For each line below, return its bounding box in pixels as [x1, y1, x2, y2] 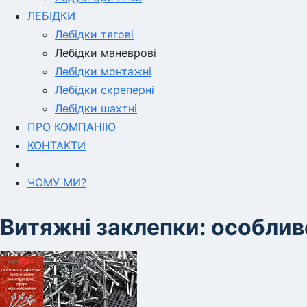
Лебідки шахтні [55, 101, 137, 115]
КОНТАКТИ [27, 138, 86, 152]
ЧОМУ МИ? [27, 175, 86, 189]
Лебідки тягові [55, 27, 134, 41]
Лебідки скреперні [55, 83, 154, 97]
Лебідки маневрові [55, 46, 156, 60]
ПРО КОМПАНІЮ [27, 120, 116, 134]
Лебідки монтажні [55, 64, 151, 78]
